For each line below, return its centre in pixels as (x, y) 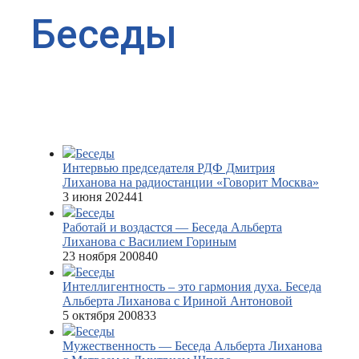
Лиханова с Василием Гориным (149, 242)
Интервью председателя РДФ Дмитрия (169, 168)
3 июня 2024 (97, 197)
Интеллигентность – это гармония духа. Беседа (192, 287)
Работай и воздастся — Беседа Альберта (172, 228)
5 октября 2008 (103, 316)
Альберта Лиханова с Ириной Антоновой (177, 301)
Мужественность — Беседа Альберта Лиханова (192, 346)
